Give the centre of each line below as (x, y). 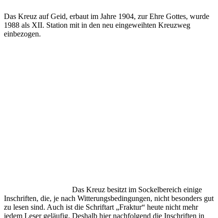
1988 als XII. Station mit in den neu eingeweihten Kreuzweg (97, 25)
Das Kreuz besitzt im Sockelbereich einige (137, 189)
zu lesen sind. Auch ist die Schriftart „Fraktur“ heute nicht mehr (101, 207)
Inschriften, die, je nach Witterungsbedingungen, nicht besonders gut (109, 198)
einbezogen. (22, 34)
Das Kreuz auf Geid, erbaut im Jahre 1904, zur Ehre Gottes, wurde (107, 16)
